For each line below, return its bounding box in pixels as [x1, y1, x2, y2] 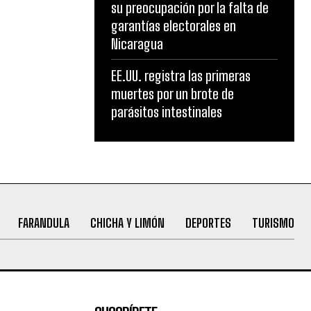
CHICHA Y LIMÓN [90, 215, 165, 230]
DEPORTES [185, 215, 231, 230]
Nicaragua [111, 35, 163, 53]
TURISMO [251, 215, 294, 230]
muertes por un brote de [111, 85, 234, 103]
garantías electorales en [111, 17, 236, 35]
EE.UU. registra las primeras [111, 67, 251, 85]
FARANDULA [17, 215, 69, 230]
